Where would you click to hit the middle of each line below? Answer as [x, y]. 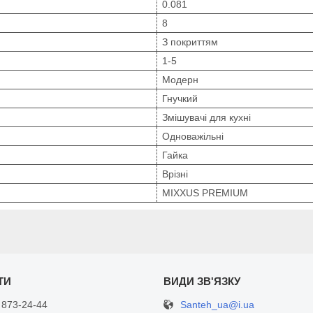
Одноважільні [193, 136]
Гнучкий [180, 98]
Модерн [180, 79]
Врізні [175, 174]
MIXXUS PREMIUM [205, 192]
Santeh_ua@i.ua [217, 304]
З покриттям [190, 42]
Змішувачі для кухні [206, 117]
